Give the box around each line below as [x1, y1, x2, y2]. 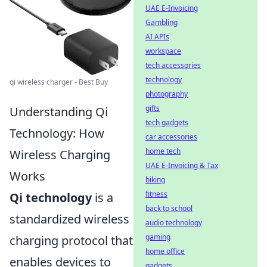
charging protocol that [10, 232, 133, 249]
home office [145, 246, 185, 256]
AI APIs [145, 32, 169, 42]
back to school [145, 203, 193, 213]
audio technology [145, 218, 202, 228]
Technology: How [10, 125, 104, 142]
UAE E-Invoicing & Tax [145, 160, 218, 170]
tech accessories [145, 60, 201, 70]
